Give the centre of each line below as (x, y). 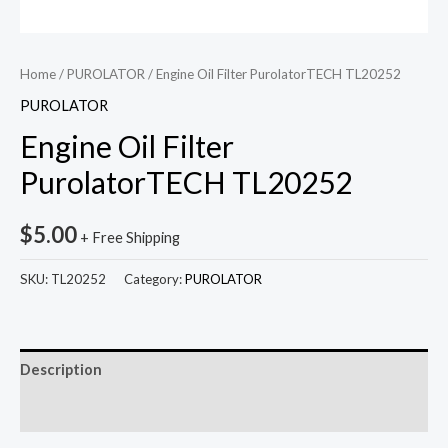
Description (61, 370)
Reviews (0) (59, 411)
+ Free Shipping (130, 237)
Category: (154, 278)
